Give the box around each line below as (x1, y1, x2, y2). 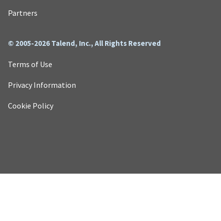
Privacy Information (8, 79, 76, 90)
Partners (8, 7, 37, 18)
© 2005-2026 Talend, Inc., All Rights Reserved (8, 38, 161, 48)
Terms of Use (8, 59, 52, 69)
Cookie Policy (8, 100, 53, 110)
